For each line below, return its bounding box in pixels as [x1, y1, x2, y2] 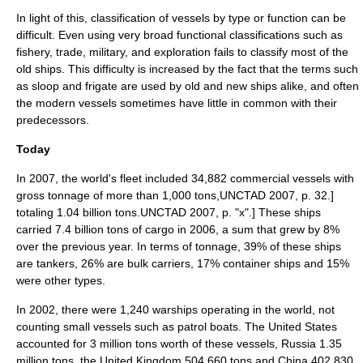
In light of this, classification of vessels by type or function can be [16, 11, 346, 24]
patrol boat [177, 320, 233, 333]
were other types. [16, 274, 105, 287]
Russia [281, 337, 316, 350]
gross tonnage [16, 189, 90, 202]
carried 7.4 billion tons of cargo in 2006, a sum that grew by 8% [16, 223, 340, 236]
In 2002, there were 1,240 [16, 303, 152, 316]
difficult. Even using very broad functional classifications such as [16, 28, 343, 41]
